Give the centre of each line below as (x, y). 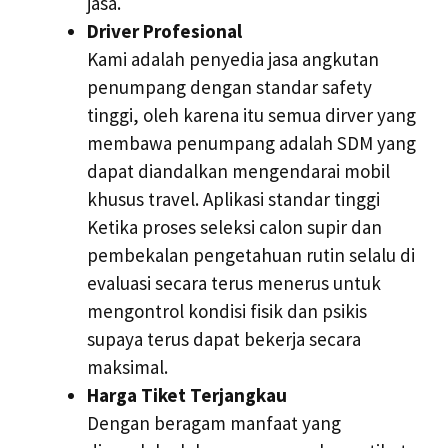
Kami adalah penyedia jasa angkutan (233, 58)
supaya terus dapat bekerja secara (224, 338)
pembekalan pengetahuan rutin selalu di (251, 254)
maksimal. (127, 366)
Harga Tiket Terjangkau (187, 394)
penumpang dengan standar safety (229, 86)
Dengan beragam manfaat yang (214, 422)
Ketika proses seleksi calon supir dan (234, 226)
